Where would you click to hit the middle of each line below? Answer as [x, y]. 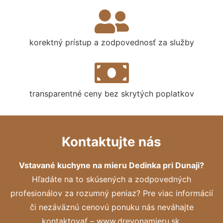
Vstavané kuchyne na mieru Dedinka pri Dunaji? [111, 165]
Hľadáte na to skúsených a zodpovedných [111, 179]
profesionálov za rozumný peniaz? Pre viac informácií [111, 193]
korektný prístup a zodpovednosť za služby [111, 42]
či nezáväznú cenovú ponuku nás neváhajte [111, 207]
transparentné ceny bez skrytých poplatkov [111, 93]
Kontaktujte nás [111, 141]
